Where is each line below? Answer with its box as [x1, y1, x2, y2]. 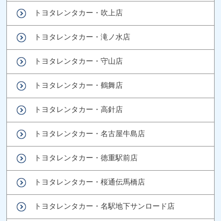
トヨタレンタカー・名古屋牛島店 [34, 129, 146, 138]
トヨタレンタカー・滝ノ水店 [34, 32, 131, 41]
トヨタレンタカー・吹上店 [34, 8, 123, 17]
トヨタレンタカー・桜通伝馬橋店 [34, 177, 146, 186]
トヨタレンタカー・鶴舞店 [34, 80, 123, 89]
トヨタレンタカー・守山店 [34, 56, 123, 65]
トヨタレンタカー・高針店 [34, 105, 123, 113]
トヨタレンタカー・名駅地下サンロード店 [34, 201, 175, 210]
